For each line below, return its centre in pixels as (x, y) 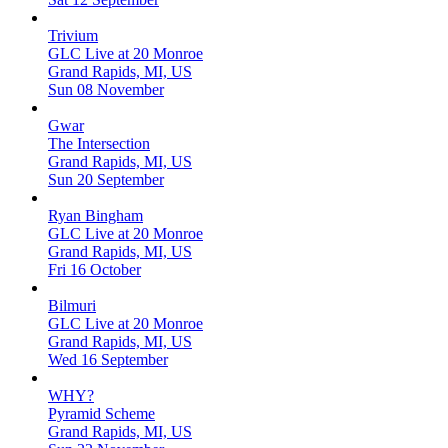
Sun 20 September (106, 180)
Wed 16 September (108, 360)
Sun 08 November (106, 90)
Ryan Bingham (95, 216)
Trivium (73, 36)
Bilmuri (72, 306)
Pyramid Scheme (101, 414)
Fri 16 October (94, 270)
